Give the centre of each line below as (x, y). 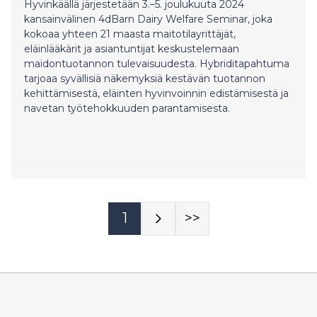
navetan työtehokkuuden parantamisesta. (127, 108)
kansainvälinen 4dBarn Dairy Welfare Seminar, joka (148, 19)
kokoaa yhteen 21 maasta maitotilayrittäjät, (130, 34)
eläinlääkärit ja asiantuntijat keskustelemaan (132, 48)
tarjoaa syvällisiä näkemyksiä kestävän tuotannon (145, 78)
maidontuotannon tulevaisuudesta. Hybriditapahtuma (157, 63)
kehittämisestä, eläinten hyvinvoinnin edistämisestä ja (156, 93)
